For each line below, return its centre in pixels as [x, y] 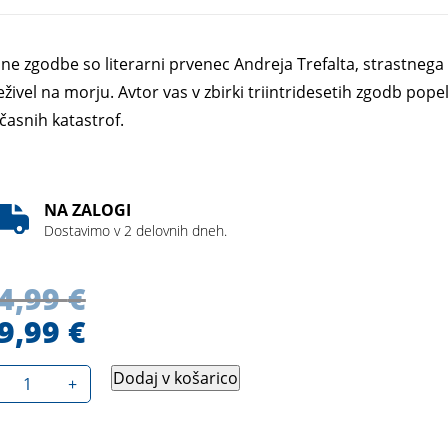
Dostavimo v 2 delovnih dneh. [135, 230]
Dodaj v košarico [175, 377]
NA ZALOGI [87, 209]
